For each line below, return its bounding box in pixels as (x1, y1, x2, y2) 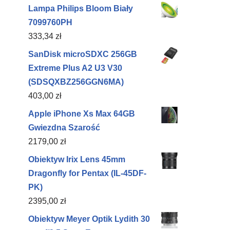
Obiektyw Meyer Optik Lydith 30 (28, 215, 150, 223)
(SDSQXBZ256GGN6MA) (28, 78, 124, 86)
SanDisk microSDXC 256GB (28, 50, 137, 59)
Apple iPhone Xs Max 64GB (28, 109, 135, 118)
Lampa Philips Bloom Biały (28, 4, 133, 13)
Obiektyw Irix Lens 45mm (28, 155, 125, 164)
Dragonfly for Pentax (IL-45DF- (28, 169, 146, 178)
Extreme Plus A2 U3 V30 (28, 64, 122, 72)
